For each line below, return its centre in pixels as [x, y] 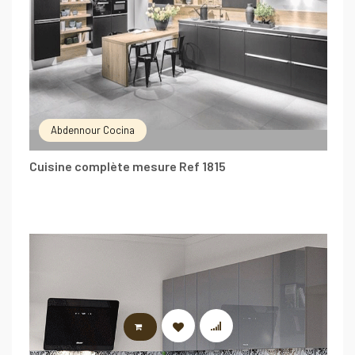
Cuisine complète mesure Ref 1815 [128, 166]
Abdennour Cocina [93, 130]
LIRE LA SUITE [185, 327]
